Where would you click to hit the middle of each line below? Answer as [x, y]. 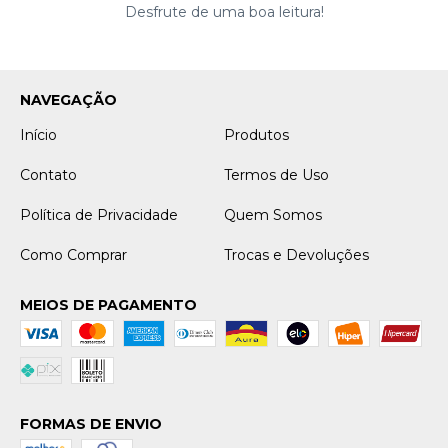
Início [38, 134]
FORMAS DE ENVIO [91, 423]
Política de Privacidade [99, 214]
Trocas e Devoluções [296, 254]
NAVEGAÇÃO [68, 99]
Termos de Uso [276, 174]
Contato [48, 174]
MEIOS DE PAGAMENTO [108, 304]
